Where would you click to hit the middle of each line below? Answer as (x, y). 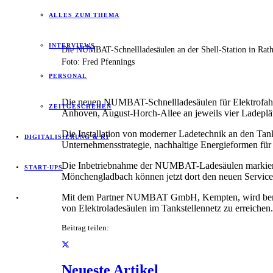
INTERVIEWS (72, 45)
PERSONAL (68, 76)
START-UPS (44, 167)
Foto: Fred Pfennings (98, 61)
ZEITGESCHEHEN (80, 106)
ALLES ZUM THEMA (84, 15)
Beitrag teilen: (85, 228)
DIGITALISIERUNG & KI (67, 137)
